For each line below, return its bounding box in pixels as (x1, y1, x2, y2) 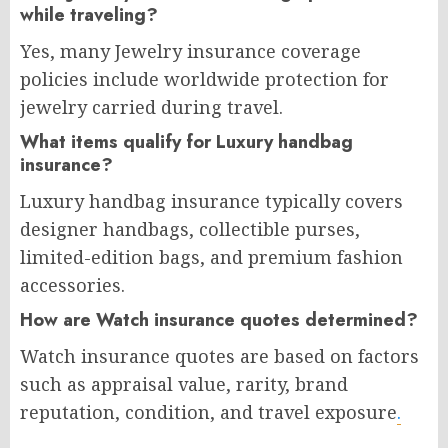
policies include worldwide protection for (20, 66, 389, 91)
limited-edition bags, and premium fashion (20, 244, 403, 269)
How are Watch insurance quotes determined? (20, 306, 418, 333)
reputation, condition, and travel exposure (20, 399, 397, 424)
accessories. (20, 272, 125, 297)
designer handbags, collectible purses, (20, 216, 360, 241)
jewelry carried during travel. (20, 94, 283, 119)
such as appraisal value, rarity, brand (20, 371, 348, 396)
